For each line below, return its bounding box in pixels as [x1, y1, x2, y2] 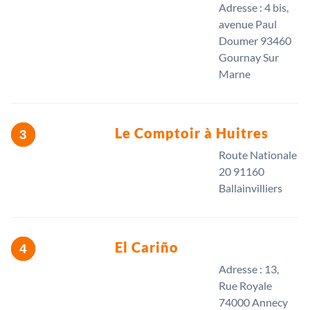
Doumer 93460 [219, 34, 291, 48]
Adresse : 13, [219, 262, 279, 276]
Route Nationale [219, 148, 297, 162]
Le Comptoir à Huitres [115, 125, 268, 142]
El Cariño [115, 239, 179, 256]
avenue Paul [219, 17, 277, 31]
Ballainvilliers [219, 181, 282, 195]
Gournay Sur [219, 51, 279, 64]
